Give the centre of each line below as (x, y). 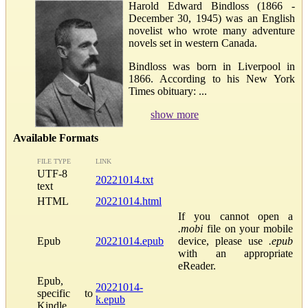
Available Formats (56, 137)
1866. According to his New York (212, 78)
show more (175, 114)
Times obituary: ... (168, 91)
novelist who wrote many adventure (212, 30)
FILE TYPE (54, 161)
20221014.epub (130, 241)
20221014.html (129, 201)
